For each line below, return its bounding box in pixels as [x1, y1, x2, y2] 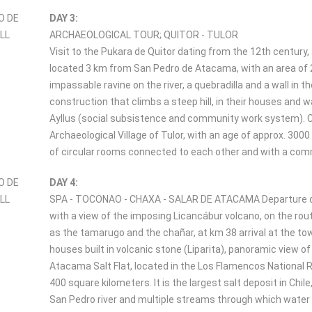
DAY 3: [49, 13, 78, 24]
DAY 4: [49, 177, 78, 188]
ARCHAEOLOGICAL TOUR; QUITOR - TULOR [49, 29, 238, 40]
